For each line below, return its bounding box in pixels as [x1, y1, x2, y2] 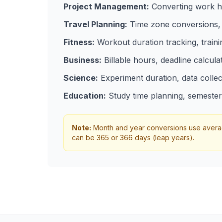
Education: [63, 91, 106, 101]
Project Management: [63, 1, 149, 11]
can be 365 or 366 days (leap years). [72, 133, 194, 142]
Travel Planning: [63, 19, 127, 29]
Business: [63, 55, 102, 65]
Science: [63, 73, 98, 83]
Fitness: [63, 37, 95, 47]
